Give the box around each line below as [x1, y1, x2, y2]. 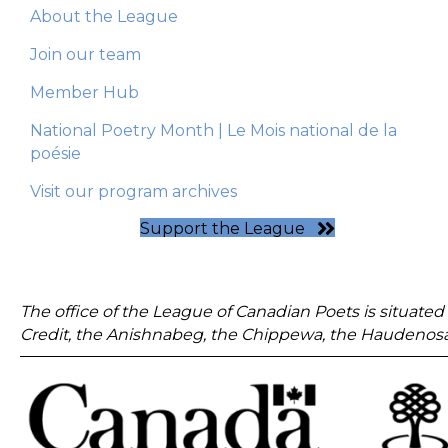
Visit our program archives [30, 182, 237, 201]
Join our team [30, 45, 141, 64]
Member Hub [30, 83, 139, 102]
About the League [30, 7, 178, 26]
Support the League [139, 219, 305, 239]
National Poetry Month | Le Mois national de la [30, 121, 397, 140]
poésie [30, 144, 81, 163]
